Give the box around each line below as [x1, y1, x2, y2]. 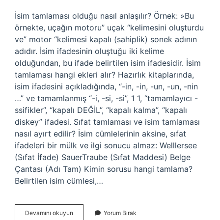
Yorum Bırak [104, 209, 137, 217]
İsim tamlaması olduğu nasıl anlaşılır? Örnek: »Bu [15, 11, 194, 21]
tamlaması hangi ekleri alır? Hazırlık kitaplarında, [15, 70, 194, 80]
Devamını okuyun [25, 209, 73, 217]
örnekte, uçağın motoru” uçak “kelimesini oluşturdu [15, 23, 204, 32]
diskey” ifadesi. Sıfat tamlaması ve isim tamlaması [15, 117, 200, 127]
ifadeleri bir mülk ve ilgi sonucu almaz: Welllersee [15, 140, 197, 150]
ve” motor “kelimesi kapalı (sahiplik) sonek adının [15, 34, 197, 44]
